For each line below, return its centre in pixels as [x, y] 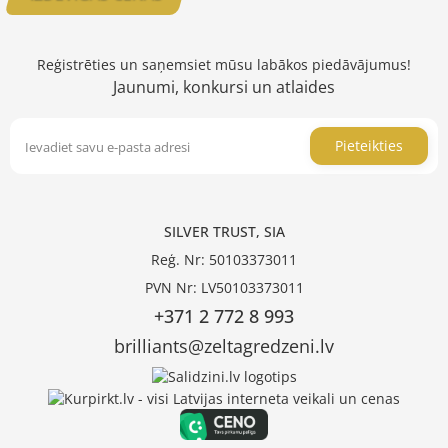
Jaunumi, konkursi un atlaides [224, 87]
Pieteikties [369, 146]
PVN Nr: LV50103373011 [224, 288]
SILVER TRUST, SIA [224, 232]
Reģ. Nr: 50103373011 [224, 260]
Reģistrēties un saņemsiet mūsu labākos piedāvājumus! [224, 65]
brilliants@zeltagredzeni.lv [224, 346]
